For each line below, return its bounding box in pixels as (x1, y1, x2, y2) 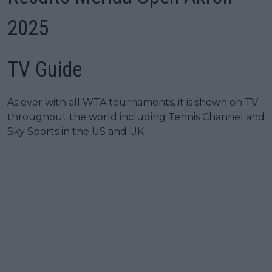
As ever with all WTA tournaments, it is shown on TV (7, 96, 258, 108)
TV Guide (7, 56, 82, 82)
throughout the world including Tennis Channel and (7, 110, 265, 123)
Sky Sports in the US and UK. (7, 125, 146, 137)
